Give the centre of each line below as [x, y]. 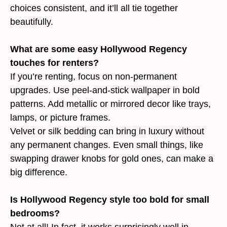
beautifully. [32, 22]
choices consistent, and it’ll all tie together [94, 8]
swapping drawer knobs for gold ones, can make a [112, 159]
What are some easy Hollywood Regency [99, 49]
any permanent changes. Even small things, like [107, 145]
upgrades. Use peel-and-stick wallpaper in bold [105, 90]
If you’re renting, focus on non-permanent [93, 77]
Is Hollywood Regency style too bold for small [110, 200]
